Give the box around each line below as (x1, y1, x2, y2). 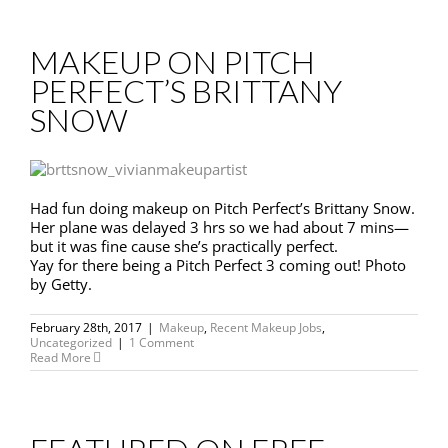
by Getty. (30, 274, 92, 295)
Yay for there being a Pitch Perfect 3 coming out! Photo (30, 255, 406, 276)
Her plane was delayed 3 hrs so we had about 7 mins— (30, 217, 409, 238)
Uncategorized (30, 334, 112, 352)
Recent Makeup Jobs (210, 319, 322, 337)
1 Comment (129, 334, 194, 352)
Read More (30, 349, 91, 367)
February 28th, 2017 (30, 319, 142, 337)
